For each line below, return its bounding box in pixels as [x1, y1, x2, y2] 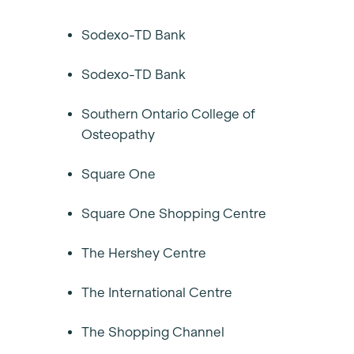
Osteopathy [81, 126, 158, 142]
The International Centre [81, 284, 235, 300]
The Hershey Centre [81, 245, 209, 261]
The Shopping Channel [81, 324, 228, 340]
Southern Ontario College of [81, 106, 255, 122]
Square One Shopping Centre [81, 205, 269, 221]
